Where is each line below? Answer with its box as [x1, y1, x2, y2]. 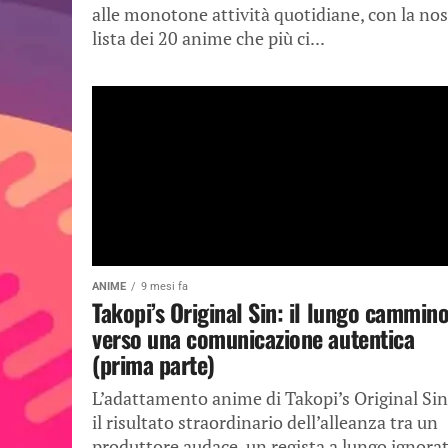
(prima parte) [92, 346, 215, 382]
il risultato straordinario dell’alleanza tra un [92, 411, 438, 434]
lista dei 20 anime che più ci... [92, 27, 325, 50]
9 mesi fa [141, 280, 188, 293]
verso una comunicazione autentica [92, 320, 415, 356]
